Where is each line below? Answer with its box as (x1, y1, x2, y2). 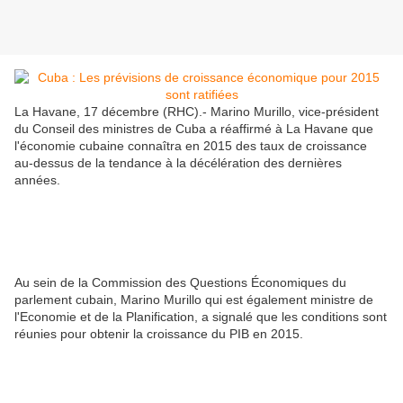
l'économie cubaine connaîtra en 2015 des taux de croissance (14, 139, 367, 154)
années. (14, 173, 60, 188)
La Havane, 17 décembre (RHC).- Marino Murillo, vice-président (14, 104, 379, 120)
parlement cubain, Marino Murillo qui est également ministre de (14, 292, 373, 308)
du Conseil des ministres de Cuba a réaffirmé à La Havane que (14, 121, 373, 137)
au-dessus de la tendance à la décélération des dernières (14, 156, 342, 171)
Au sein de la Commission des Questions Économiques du (14, 275, 346, 291)
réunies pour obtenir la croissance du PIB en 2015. (14, 327, 303, 342)
